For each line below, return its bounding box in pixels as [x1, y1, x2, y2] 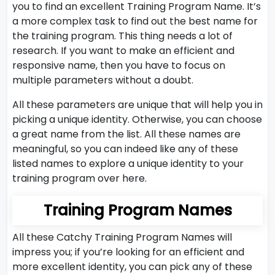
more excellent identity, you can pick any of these [12, 260, 252, 274]
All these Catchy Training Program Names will [12, 230, 232, 244]
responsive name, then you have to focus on [12, 58, 225, 72]
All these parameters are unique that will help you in [12, 98, 263, 112]
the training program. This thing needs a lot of [12, 29, 233, 43]
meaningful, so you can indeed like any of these [12, 142, 238, 156]
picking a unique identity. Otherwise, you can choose [12, 112, 262, 126]
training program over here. [12, 171, 147, 185]
